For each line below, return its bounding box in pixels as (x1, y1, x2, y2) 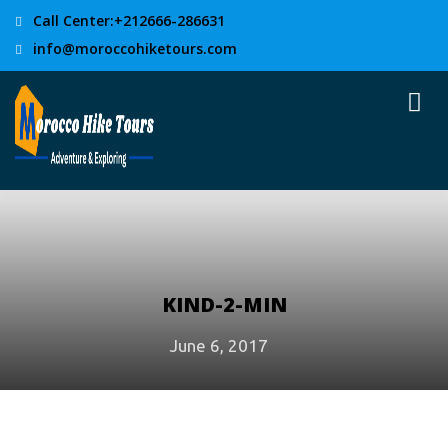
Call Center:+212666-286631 (29, 11, 225, 30)
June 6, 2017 (170, 336, 268, 355)
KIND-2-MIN (161, 291, 287, 318)
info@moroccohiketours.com (29, 39, 237, 58)
